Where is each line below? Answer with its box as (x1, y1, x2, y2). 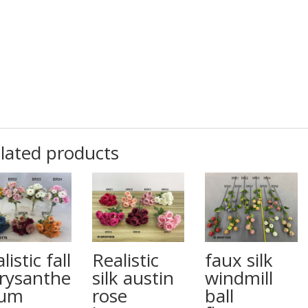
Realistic (92, 247, 159, 272)
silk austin (92, 265, 175, 290)
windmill (205, 265, 274, 290)
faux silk (205, 247, 274, 272)
